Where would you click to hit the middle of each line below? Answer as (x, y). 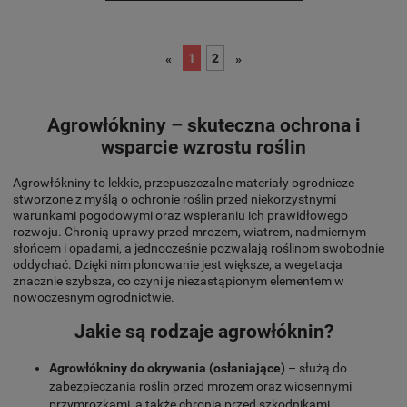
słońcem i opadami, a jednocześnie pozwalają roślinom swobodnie (199, 248)
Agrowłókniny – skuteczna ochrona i (203, 126)
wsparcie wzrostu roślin (203, 148)
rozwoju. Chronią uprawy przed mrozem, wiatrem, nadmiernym (189, 231)
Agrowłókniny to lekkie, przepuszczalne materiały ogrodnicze (184, 182)
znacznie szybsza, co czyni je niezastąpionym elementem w (179, 280)
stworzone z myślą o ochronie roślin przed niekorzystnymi (174, 199)
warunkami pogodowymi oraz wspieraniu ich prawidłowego (180, 215)
